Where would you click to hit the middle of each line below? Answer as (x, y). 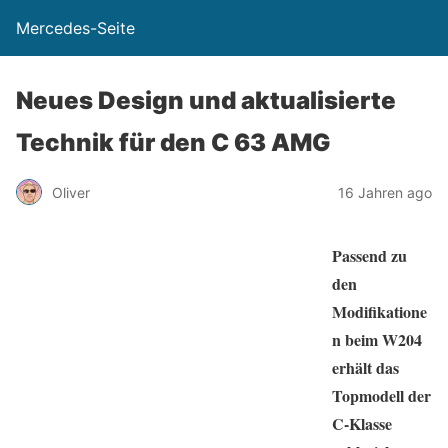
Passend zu (369, 255)
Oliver (71, 192)
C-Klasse (362, 423)
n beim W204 (377, 339)
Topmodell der (381, 395)
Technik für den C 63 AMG (173, 142)
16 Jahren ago (385, 192)
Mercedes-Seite (75, 28)
